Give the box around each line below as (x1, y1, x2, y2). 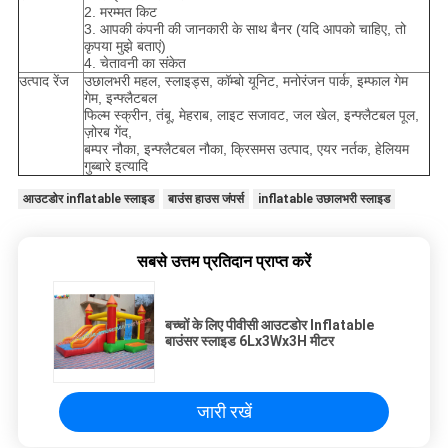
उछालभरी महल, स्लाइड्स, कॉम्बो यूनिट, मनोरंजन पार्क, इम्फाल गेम (83, 73, 408, 90)
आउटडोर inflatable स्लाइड (22, 192, 154, 207)
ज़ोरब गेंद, (83, 124, 132, 141)
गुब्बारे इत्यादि (83, 158, 148, 175)
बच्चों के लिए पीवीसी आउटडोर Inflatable (165, 317, 374, 334)
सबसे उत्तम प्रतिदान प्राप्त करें (137, 252, 311, 272)
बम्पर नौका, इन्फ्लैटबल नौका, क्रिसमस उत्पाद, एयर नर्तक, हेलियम (83, 141, 409, 158)
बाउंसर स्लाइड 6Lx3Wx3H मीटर (165, 333, 334, 350)
